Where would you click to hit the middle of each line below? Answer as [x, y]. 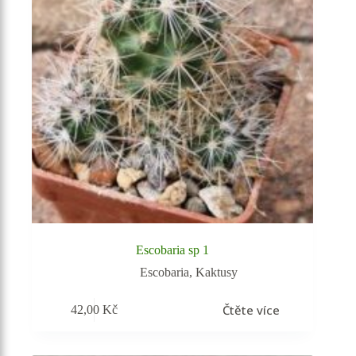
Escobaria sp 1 [173, 250]
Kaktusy [216, 273]
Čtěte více [251, 310]
